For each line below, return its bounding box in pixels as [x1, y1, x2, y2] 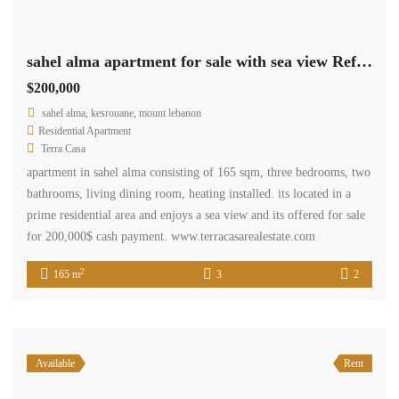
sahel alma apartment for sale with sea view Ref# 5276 [356, 53, 372, 71]
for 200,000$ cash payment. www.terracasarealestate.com [27, 230, 315, 244]
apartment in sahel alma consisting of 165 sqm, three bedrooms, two [27, 166, 370, 180]
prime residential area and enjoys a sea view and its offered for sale [27, 208, 365, 223]
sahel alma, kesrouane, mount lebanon [42, 107, 201, 120]
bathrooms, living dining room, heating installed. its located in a [27, 187, 351, 201]
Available [36, 357, 75, 370]
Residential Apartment [38, 125, 131, 138]
